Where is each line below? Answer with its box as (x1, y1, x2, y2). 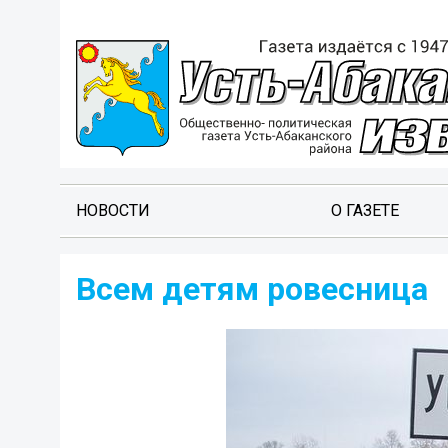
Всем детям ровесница (76, 270, 428, 308)
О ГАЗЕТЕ (330, 201, 399, 220)
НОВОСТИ (76, 201, 150, 220)
